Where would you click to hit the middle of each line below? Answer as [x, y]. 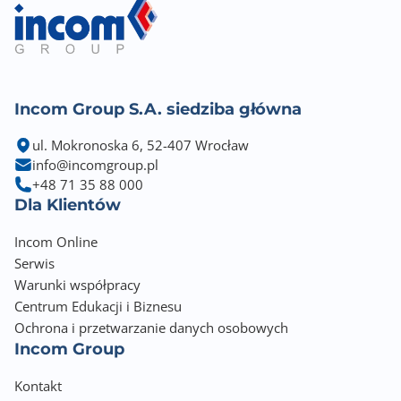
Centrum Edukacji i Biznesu [98, 306]
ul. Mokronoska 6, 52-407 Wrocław [141, 145]
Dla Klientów [68, 205]
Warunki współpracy [77, 285]
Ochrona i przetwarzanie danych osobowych [151, 328]
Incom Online [56, 242]
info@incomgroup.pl [95, 165]
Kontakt [38, 386]
